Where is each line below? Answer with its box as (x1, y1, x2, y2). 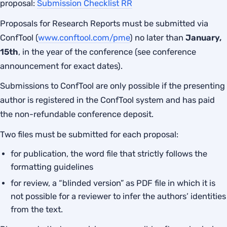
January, (185, 32, 221, 43)
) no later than (130, 32, 185, 43)
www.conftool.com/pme (38, 32, 130, 43)
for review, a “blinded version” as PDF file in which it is (11, 178, 216, 188)
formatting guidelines (11, 162, 94, 172)
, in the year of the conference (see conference (18, 47, 196, 57)
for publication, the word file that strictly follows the (11, 149, 208, 159)
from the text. (11, 205, 63, 215)
